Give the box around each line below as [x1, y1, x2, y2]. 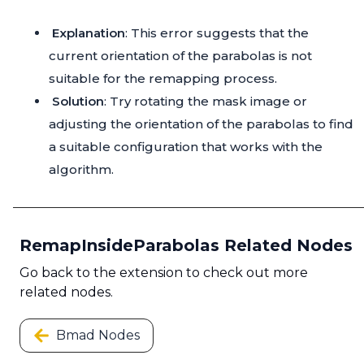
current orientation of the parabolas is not [49, 48, 312, 64]
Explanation [52, 25, 125, 41]
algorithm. [49, 162, 114, 178]
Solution [52, 93, 104, 110]
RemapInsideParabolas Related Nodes [19, 236, 353, 256]
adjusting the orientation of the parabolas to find [49, 116, 353, 132]
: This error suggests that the [125, 25, 309, 41]
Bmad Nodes [56, 327, 140, 344]
